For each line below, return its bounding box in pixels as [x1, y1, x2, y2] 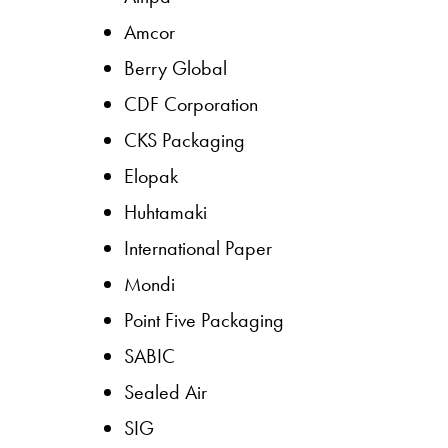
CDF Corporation [124, 90, 258, 117]
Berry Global [124, 54, 227, 81]
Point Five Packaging [124, 306, 284, 333]
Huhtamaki [124, 198, 207, 225]
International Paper [124, 234, 272, 261]
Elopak [124, 162, 178, 189]
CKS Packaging [124, 126, 245, 153]
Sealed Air [124, 378, 207, 405]
